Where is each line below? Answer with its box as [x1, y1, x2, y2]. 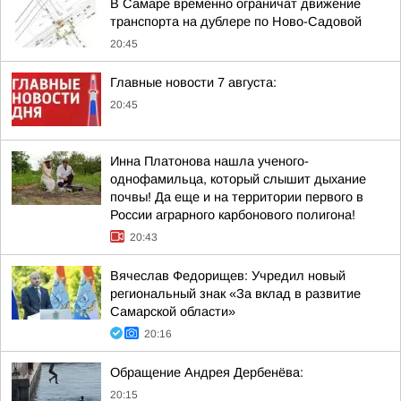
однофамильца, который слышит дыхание [110, 172, 366, 186]
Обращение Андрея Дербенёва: [110, 365, 303, 380]
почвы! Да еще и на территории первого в [110, 190, 363, 204]
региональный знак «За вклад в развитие [110, 286, 361, 301]
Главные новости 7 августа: [110, 75, 277, 90]
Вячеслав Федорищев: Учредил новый [110, 269, 346, 283]
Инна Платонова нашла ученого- [110, 154, 309, 168]
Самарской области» [110, 304, 235, 319]
